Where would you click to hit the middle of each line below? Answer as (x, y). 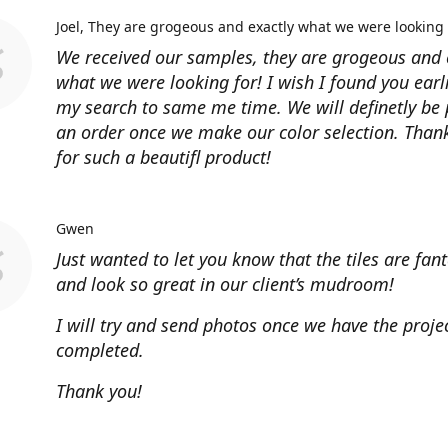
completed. (100, 350)
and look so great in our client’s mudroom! (225, 284)
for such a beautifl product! (163, 157)
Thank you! (99, 391)
